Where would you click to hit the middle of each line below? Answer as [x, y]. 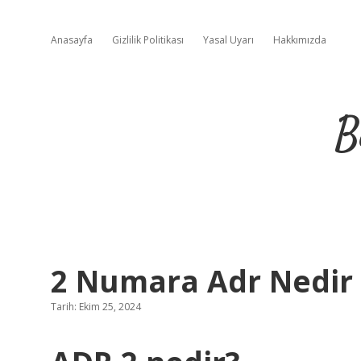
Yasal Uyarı [228, 40]
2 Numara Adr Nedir [202, 281]
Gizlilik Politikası [148, 40]
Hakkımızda [300, 40]
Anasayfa [72, 40]
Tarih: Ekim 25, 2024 [96, 307]
